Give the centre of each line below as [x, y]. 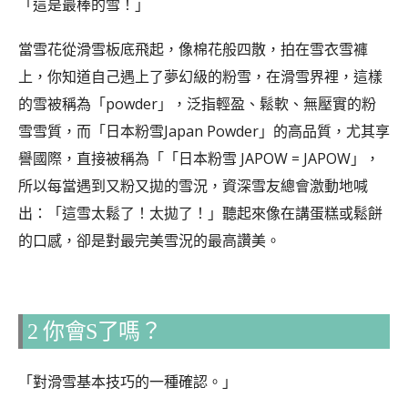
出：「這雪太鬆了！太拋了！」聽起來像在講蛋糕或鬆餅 [200, 213]
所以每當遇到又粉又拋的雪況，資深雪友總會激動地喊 [193, 185]
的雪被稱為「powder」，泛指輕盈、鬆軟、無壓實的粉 [197, 103]
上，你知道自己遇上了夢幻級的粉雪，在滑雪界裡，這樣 [200, 76]
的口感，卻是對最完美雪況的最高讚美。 [149, 240]
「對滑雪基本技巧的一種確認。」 [127, 382]
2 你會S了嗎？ [94, 332]
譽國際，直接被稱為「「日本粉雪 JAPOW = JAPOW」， [199, 158]
